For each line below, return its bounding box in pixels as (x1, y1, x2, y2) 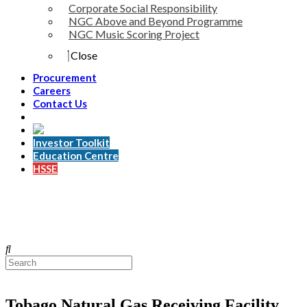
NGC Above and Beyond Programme (69, 14, 243, 27)
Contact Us (33, 97, 87, 110)
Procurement (33, 71, 97, 84)
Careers (33, 84, 71, 97)
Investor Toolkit (33, 136, 110, 149)
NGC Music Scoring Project (69, 27, 199, 40)
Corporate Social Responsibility (69, 1, 217, 14)
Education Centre (33, 149, 119, 162)
